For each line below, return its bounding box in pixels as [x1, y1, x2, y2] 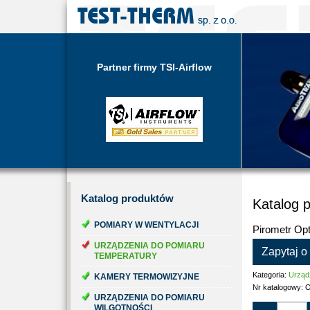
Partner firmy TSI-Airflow [97, 62, 212, 73]
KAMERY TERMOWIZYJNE [94, 272, 199, 282]
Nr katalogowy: [253, 283, 305, 291]
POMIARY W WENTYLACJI [94, 220, 199, 230]
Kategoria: [253, 271, 289, 279]
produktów [118, 192, 174, 204]
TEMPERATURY [94, 251, 157, 261]
